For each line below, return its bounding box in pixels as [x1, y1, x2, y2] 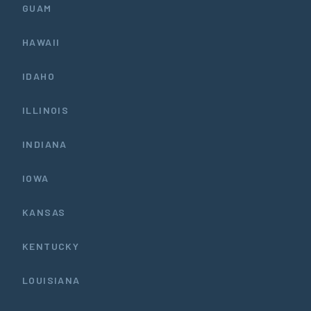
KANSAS [22, 205, 66, 218]
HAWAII [22, 35, 60, 48]
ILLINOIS [22, 103, 69, 116]
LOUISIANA [22, 274, 81, 286]
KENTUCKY [22, 239, 80, 252]
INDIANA [22, 137, 67, 150]
